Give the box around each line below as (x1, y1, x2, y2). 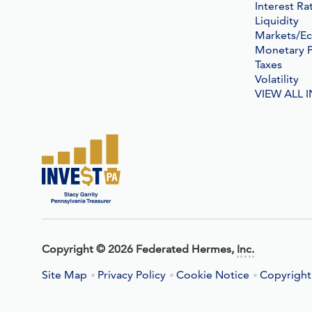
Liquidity (254, 14, 299, 27)
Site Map (42, 268, 87, 281)
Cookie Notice (176, 268, 249, 281)
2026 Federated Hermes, (105, 242, 237, 256)
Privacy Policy (97, 268, 166, 281)
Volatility (254, 72, 299, 86)
